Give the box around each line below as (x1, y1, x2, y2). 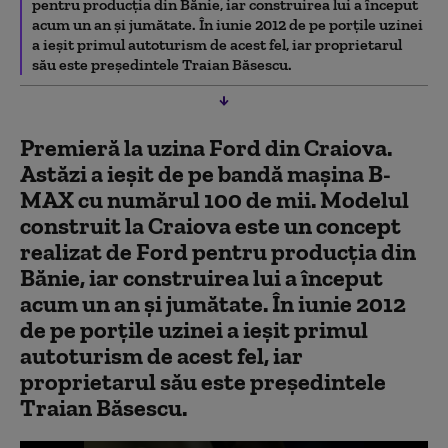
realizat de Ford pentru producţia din (20, 236, 416, 266)
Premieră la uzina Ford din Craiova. (20, 132, 392, 162)
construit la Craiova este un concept (20, 210, 401, 240)
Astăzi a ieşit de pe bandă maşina (20, 158, 368, 188)
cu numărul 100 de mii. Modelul (74, 184, 409, 214)
